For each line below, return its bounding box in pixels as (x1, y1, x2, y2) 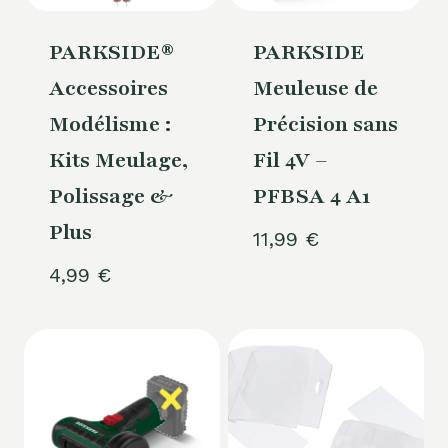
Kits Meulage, (48, 146, 188, 176)
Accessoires (48, 74, 168, 104)
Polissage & (48, 182, 173, 212)
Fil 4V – (252, 146, 328, 176)
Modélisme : (48, 110, 171, 140)
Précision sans (252, 110, 398, 140)
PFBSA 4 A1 (252, 182, 370, 212)
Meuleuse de (252, 74, 378, 104)
